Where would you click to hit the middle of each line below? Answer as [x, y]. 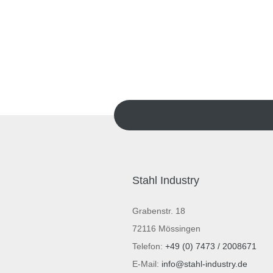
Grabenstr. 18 [159, 211]
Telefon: [149, 246]
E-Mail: [147, 264]
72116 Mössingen [166, 229]
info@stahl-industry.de [204, 264]
